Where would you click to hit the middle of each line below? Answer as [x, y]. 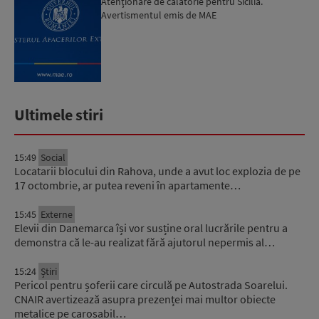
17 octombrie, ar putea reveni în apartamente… [127, 185]
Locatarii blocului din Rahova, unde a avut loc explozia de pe [157, 171]
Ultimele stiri [59, 114]
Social [53, 157]
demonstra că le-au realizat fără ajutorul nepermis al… [145, 242]
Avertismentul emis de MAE [159, 15]
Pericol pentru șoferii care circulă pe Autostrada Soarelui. [151, 284]
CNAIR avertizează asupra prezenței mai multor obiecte [145, 299]
